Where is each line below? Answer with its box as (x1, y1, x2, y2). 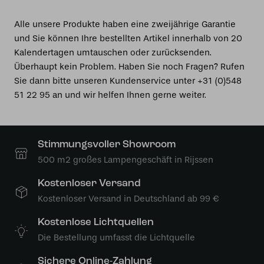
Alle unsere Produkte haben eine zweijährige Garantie (14, 19, 236, 29)
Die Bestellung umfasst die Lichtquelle (38, 232, 195, 243)
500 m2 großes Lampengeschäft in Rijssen (38, 154, 213, 165)
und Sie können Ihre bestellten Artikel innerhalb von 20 (14, 33, 242, 44)
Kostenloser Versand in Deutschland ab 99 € (38, 193, 219, 204)
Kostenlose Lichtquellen (38, 217, 154, 227)
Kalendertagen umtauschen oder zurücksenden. (14, 47, 212, 58)
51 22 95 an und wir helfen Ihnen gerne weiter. (14, 90, 206, 100)
